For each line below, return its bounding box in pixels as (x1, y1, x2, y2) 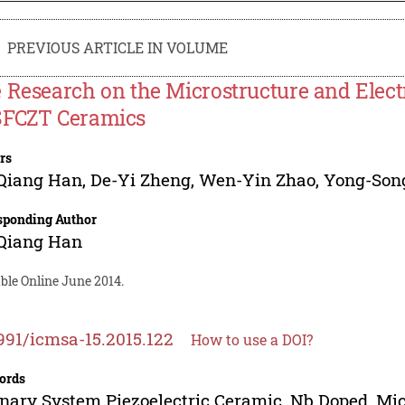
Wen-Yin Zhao (199, 167, 316, 191)
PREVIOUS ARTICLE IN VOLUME (7, 37, 229, 57)
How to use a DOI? (191, 329, 314, 349)
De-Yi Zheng (90, 167, 192, 191)
